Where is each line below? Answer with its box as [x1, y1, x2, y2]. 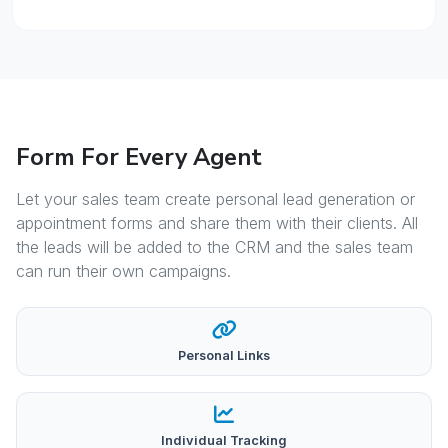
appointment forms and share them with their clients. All [16, 213, 418, 234]
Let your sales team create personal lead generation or [16, 189, 415, 210]
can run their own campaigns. [16, 261, 231, 282]
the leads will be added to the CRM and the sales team [16, 237, 413, 258]
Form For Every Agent [16, 141, 262, 174]
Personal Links [178, 348, 270, 364]
